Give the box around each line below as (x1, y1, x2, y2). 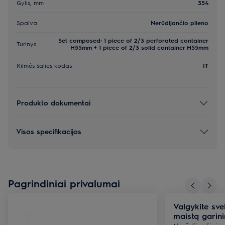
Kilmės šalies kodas (17, 61, 72, 70)
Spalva (17, 18, 37, 27)
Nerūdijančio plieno (151, 18, 208, 27)
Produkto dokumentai (17, 97, 90, 107)
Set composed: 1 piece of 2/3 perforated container (58, 36, 208, 45)
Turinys (17, 40, 36, 48)
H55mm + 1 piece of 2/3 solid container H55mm (70, 43, 208, 52)
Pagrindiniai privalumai (8, 177, 120, 190)
